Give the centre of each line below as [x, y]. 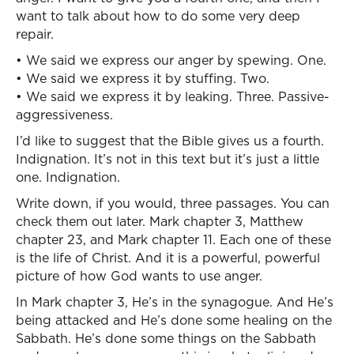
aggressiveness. [64, 115]
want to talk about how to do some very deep [158, 16]
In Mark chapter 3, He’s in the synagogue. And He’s [175, 302]
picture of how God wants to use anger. [139, 276]
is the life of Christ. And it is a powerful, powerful [168, 258]
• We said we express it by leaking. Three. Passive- [173, 96]
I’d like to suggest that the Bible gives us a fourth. [170, 141]
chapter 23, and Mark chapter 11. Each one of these [173, 239]
